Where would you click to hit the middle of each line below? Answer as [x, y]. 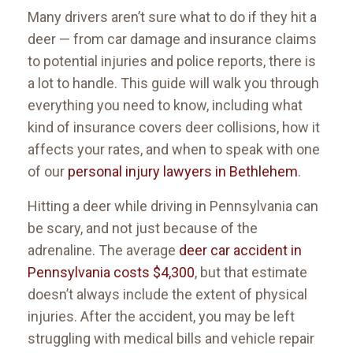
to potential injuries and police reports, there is [172, 61]
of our [48, 172]
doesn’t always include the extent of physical [167, 295]
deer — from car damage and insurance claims [172, 39]
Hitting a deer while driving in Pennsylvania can [173, 206]
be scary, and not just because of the [143, 229]
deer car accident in [240, 251]
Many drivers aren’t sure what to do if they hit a [172, 17]
